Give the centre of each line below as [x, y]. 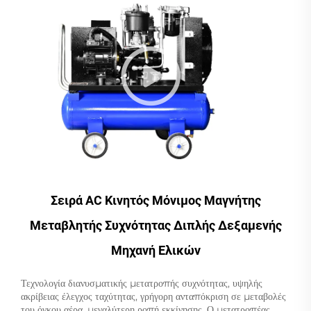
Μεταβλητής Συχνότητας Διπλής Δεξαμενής [155, 225]
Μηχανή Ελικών [155, 250]
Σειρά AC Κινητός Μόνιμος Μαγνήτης [155, 200]
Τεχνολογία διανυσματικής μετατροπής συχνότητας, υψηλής [142, 283]
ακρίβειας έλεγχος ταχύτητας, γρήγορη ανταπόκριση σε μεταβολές [153, 296]
